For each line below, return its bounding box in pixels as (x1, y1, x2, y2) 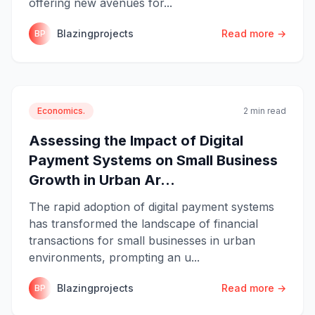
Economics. (37, 105, 85, 116)
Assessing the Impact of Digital (29, 131, 243, 149)
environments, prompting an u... (29, 250, 200, 264)
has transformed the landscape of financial (29, 216, 258, 231)
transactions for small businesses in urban (29, 233, 255, 247)
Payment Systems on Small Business (29, 151, 278, 169)
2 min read (243, 105, 286, 116)
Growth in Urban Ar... (29, 171, 175, 188)
